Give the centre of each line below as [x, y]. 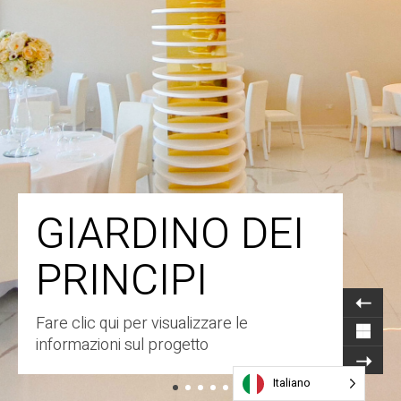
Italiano [292, 383]
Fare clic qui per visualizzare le [142, 324]
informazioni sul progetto [122, 345]
